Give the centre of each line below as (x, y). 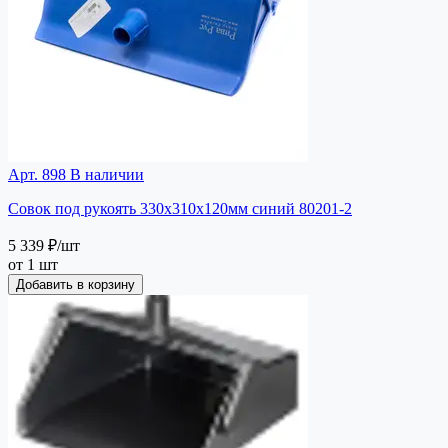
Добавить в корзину (75, 284)
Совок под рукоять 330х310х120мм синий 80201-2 (180, 208)
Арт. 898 (37, 174)
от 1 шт (33, 264)
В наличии (105, 174)
